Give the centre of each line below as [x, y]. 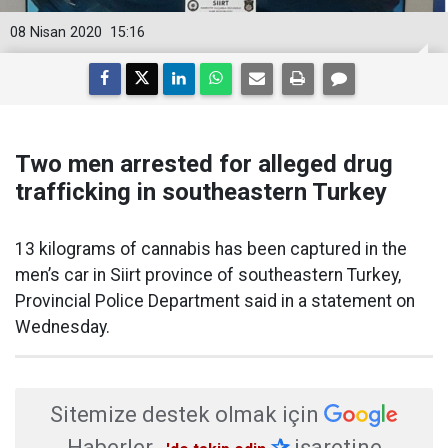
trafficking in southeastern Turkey [201, 192]
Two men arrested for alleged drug [204, 164]
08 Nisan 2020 [56, 32]
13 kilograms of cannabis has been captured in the [211, 249]
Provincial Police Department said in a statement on [215, 301]
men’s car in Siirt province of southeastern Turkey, [208, 275]
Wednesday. [62, 327]
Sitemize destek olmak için [184, 414]
